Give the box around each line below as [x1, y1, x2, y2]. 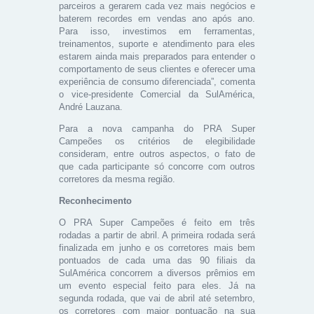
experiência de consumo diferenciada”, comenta [59, 76, 255, 87]
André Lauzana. [59, 101, 123, 112]
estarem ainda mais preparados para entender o [59, 50, 255, 62]
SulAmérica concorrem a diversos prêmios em [59, 267, 255, 278]
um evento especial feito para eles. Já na [59, 280, 255, 291]
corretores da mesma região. [59, 173, 175, 184]
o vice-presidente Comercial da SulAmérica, [59, 88, 255, 100]
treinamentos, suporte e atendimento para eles [59, 38, 255, 49]
